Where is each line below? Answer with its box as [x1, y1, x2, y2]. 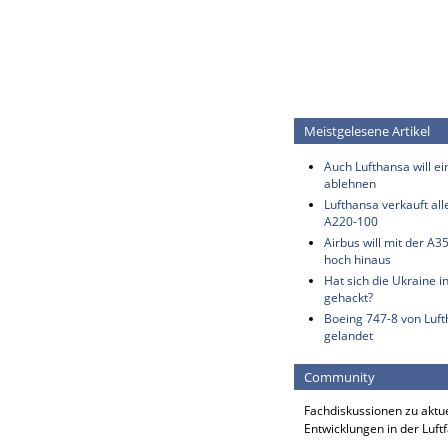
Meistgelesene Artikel [304, 122, 430, 140]
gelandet [324, 327, 373, 344]
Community [304, 368, 375, 386]
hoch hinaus [324, 251, 391, 268]
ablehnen [324, 175, 376, 192]
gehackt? [324, 289, 373, 306]
